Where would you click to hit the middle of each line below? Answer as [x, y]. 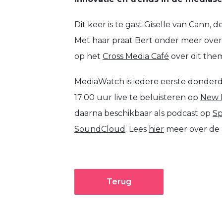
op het [88, 56]
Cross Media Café [136, 56]
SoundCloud [100, 129]
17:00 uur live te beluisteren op [137, 98]
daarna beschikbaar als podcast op [143, 113]
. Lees [137, 129]
